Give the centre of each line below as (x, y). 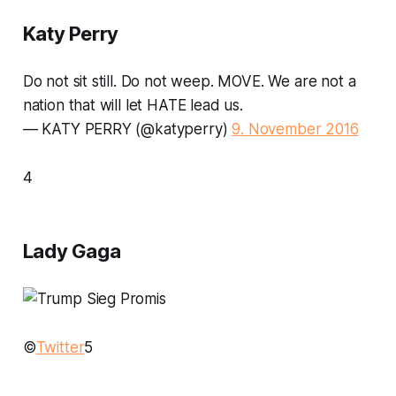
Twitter (60, 347)
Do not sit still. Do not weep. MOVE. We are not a (189, 81)
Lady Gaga (72, 251)
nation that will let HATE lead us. (133, 105)
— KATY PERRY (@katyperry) (127, 129)
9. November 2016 (295, 129)
